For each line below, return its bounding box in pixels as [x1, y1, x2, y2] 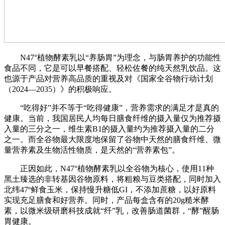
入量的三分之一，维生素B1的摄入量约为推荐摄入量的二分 [4, 125, 214, 134]
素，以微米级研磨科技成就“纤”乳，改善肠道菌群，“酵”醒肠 [4, 206, 219, 215]
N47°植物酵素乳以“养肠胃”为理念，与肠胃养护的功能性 [4, 53, 221, 62]
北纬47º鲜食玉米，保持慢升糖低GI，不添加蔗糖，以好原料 [4, 185, 216, 194]
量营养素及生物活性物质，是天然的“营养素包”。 [4, 146, 180, 155]
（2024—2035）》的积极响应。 [4, 85, 117, 94]
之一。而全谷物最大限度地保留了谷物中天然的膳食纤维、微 [4, 135, 221, 144]
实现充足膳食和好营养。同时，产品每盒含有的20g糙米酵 [4, 196, 209, 205]
